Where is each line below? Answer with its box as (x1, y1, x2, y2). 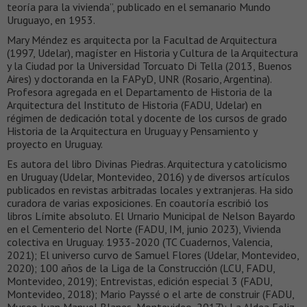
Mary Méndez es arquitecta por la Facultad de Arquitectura (7, 33, 277, 47)
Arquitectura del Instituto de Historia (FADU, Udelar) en (7, 98, 262, 112)
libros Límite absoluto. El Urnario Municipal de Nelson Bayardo (7, 209, 295, 223)
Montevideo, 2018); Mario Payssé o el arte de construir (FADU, (7, 287, 294, 302)
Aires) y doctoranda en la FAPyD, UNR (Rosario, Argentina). (7, 72, 271, 86)
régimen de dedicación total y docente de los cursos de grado (7, 111, 287, 125)
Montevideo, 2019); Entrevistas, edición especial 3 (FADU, (7, 274, 272, 288)
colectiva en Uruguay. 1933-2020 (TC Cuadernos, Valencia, (7, 235, 272, 249)
